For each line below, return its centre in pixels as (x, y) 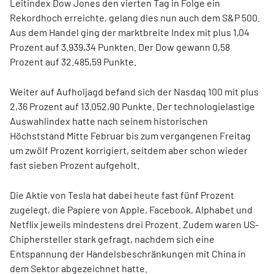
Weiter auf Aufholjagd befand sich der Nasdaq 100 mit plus (134, 91)
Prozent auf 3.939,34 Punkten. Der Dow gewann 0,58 (120, 47)
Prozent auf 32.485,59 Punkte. (73, 61)
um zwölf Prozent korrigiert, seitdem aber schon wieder (129, 150)
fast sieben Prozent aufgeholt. (75, 165)
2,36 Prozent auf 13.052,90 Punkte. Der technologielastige (132, 106)
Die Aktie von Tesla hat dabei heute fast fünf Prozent (122, 195)
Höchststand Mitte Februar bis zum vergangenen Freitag (130, 135)
